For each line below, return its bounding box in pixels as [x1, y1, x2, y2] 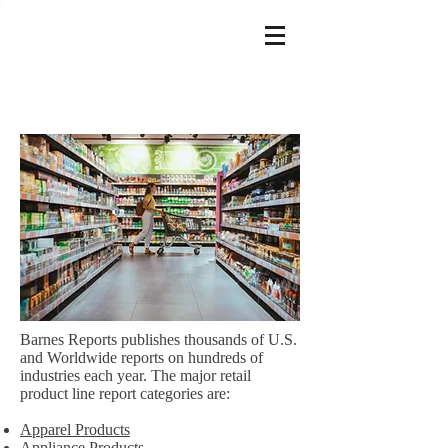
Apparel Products [20, 421, 130, 438]
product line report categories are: [20, 385, 230, 402]
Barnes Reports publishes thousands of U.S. [20, 331, 297, 348]
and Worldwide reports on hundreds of [20, 349, 263, 366]
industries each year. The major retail [20, 367, 251, 384]
